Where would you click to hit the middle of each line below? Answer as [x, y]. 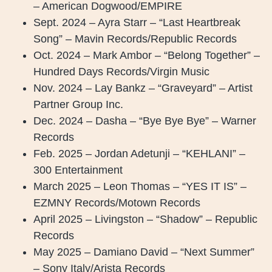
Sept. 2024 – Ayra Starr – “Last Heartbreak [137, 22]
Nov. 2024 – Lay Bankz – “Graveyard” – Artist [143, 88]
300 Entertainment [78, 170]
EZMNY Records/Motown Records [117, 202]
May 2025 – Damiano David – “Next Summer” [144, 252]
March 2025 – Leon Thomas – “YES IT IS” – [140, 186]
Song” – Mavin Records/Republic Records [135, 39]
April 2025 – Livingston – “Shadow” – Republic [145, 219]
